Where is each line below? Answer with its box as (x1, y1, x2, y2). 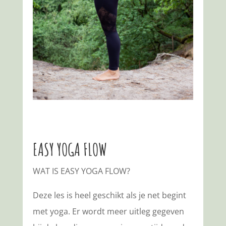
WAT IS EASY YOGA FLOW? (32, 165, 130, 177)
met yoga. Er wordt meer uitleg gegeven (32, 205, 184, 217)
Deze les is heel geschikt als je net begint (32, 189, 186, 201)
